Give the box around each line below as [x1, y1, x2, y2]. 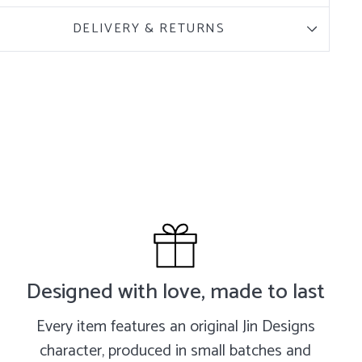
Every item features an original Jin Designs [36, 314, 315, 341]
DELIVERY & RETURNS [72, 18, 225, 40]
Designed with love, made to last [26, 275, 325, 310]
